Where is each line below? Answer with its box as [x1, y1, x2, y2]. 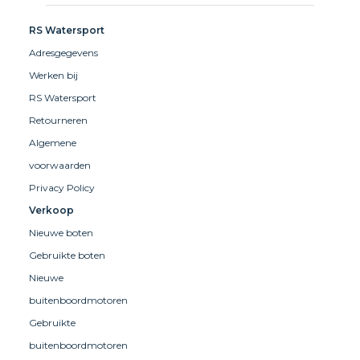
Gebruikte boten [29, 248, 105, 261]
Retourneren [29, 113, 88, 126]
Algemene [29, 136, 76, 149]
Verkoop [29, 203, 74, 216]
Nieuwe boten [29, 226, 93, 239]
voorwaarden [29, 158, 91, 171]
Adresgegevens [29, 46, 98, 59]
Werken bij [29, 68, 78, 81]
